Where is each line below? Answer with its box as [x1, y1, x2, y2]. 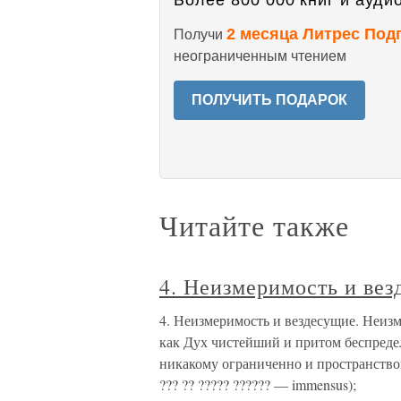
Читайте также [159, 206, 349, 244]
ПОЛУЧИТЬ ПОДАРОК [192, 92, 347, 107]
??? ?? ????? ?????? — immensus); [159, 375, 356, 394]
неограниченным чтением [174, 48, 346, 64]
